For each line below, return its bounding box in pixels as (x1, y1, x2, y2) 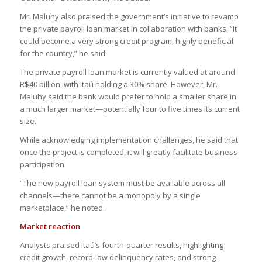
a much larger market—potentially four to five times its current (19, 103, 240, 114)
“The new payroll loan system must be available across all (19, 177, 225, 188)
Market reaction (19, 220, 80, 232)
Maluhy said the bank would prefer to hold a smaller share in (19, 91, 236, 102)
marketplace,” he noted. (19, 202, 105, 213)
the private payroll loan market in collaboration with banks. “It (19, 23, 237, 34)
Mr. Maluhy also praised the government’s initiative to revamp (19, 11, 239, 22)
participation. (19, 158, 66, 170)
